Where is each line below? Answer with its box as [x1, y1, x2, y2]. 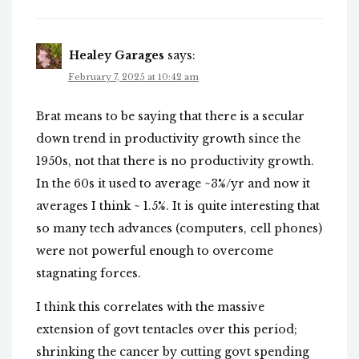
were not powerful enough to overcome [36, 244, 273, 259]
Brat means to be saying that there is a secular [36, 109, 305, 124]
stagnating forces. [36, 266, 141, 281]
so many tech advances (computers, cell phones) [36, 221, 322, 236]
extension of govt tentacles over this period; [36, 322, 297, 337]
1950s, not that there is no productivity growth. [36, 154, 314, 169]
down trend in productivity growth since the [36, 131, 301, 147]
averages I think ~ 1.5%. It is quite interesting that [36, 199, 320, 214]
